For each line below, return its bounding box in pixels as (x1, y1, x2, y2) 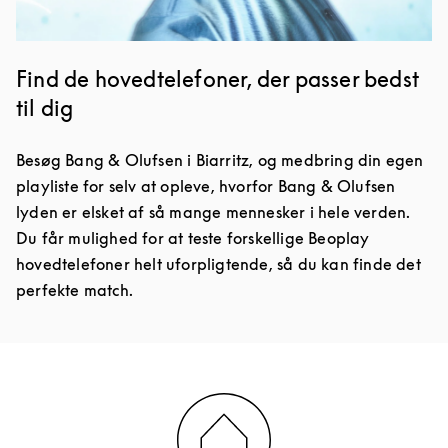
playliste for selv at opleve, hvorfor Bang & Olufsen (16, 176, 396, 197)
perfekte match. (16, 280, 133, 301)
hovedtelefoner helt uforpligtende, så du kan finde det (16, 254, 421, 275)
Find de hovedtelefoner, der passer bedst (16, 66, 420, 93)
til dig (16, 95, 74, 122)
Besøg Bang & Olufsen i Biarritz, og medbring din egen (16, 150, 424, 171)
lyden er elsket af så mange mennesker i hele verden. (16, 202, 411, 223)
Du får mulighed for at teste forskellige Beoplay (16, 228, 370, 249)
